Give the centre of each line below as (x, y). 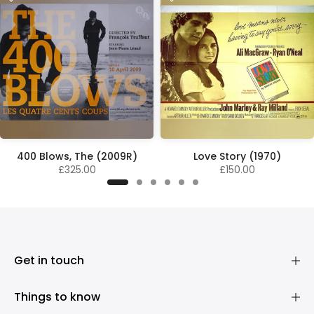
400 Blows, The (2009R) (77, 157)
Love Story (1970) (237, 157)
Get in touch (49, 261)
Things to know (57, 297)
